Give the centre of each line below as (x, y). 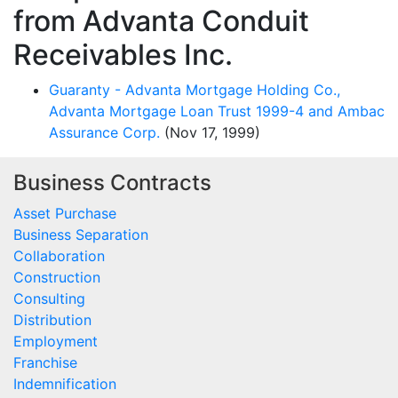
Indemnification (65, 383)
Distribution (52, 319)
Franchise (45, 362)
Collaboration (59, 255)
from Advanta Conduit (161, 20)
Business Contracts (112, 182)
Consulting (49, 298)
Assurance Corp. (104, 132)
